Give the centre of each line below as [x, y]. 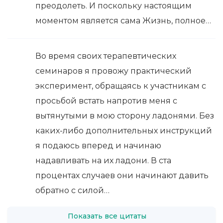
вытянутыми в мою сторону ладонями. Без [125, 115]
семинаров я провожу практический [113, 71]
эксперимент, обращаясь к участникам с [121, 86]
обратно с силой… [72, 190]
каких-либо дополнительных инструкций [124, 130]
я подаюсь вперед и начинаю [98, 145]
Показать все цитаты [107, 216]
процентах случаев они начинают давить [122, 175]
